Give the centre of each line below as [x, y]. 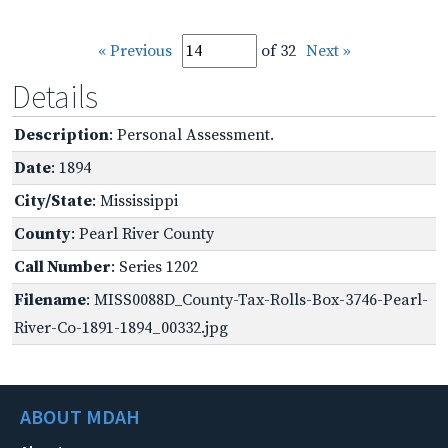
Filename [50, 299]
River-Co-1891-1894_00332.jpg [121, 327]
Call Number [62, 266]
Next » [328, 50]
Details [55, 96]
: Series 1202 [154, 266]
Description [61, 134]
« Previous [134, 50]
